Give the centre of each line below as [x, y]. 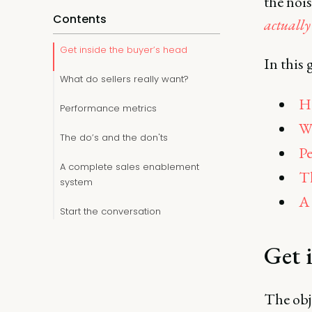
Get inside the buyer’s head [124, 50]
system [76, 182]
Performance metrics [108, 108]
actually [287, 25]
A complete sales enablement [130, 167]
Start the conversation [110, 211]
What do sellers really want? [124, 79]
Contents [80, 19]
